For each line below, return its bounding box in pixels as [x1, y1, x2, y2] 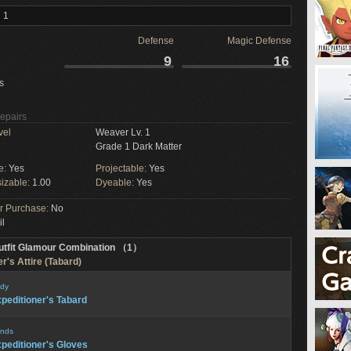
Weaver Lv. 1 [96, 127, 150, 138]
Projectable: [96, 163, 149, 174]
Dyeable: [96, 177, 136, 188]
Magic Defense [227, 35, 291, 46]
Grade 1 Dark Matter [96, 141, 182, 152]
